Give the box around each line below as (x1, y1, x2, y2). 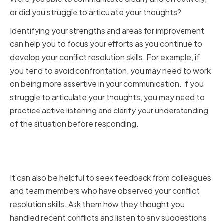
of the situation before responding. (10, 118, 139, 129)
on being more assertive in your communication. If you (10, 78, 204, 89)
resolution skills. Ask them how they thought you (10, 199, 184, 210)
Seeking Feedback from (10, 135, 156, 153)
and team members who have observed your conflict (10, 185, 200, 196)
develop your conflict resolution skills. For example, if (10, 52, 200, 63)
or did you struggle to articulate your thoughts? (10, 7, 181, 18)
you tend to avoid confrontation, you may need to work (10, 65, 211, 76)
